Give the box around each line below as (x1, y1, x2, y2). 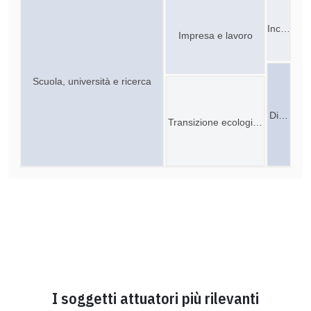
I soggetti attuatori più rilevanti (52, 287, 259, 308)
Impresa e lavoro (178, 29, 253, 41)
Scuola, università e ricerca (33, 75, 151, 87)
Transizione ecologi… (168, 116, 262, 128)
